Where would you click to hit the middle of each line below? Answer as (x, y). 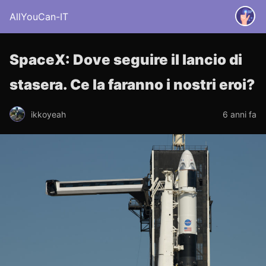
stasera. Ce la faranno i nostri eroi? (132, 85)
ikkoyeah (48, 114)
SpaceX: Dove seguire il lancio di (126, 60)
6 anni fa (240, 114)
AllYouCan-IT (39, 17)
